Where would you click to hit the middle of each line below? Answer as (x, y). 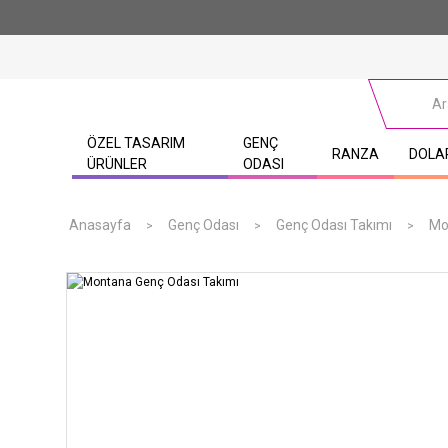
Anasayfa (100, 225)
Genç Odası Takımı (334, 225)
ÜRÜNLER (117, 164)
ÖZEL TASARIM (136, 143)
